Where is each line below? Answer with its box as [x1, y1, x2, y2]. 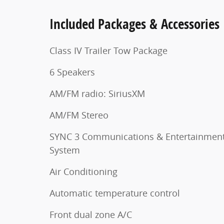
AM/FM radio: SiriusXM [49, 87, 145, 100]
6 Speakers [49, 66, 95, 78]
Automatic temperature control [49, 187, 180, 199]
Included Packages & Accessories [49, 14, 219, 33]
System [49, 144, 80, 156]
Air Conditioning [49, 165, 117, 178]
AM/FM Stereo [49, 109, 108, 121]
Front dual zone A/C [49, 208, 132, 221]
